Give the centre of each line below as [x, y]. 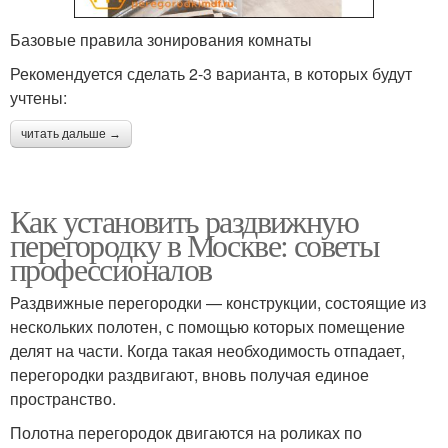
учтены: [38, 97]
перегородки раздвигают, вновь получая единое [189, 374]
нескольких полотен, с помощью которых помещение [207, 326]
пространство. [63, 398]
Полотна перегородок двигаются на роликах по [186, 432]
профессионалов [111, 268]
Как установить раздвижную [184, 220]
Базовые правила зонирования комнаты [161, 39]
